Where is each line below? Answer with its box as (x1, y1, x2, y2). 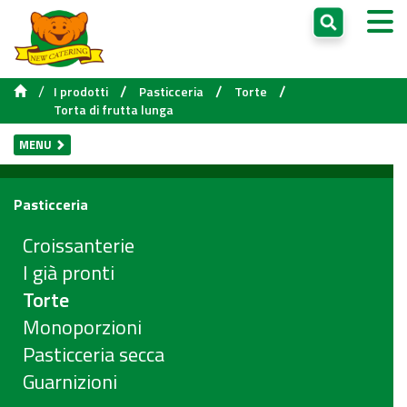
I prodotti (54, 81, 108, 101)
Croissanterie (23, 229, 134, 261)
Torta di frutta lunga (54, 99, 174, 119)
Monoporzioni (23, 311, 142, 342)
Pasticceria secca (23, 338, 164, 370)
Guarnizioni (23, 365, 117, 397)
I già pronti (23, 256, 114, 288)
